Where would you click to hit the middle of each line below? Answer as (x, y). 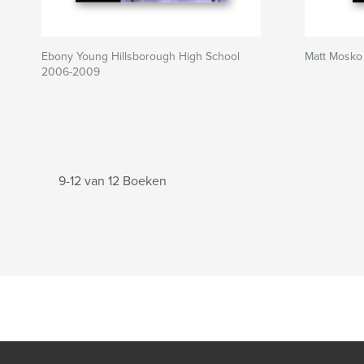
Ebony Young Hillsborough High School (141, 56)
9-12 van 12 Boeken (113, 181)
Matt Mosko (334, 56)
